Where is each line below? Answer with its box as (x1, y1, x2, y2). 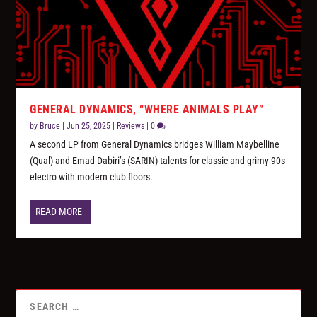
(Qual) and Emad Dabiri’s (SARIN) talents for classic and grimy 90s (30, 155, 286, 167)
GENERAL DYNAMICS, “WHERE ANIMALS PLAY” (30, 103, 264, 117)
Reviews (117, 121, 145, 132)
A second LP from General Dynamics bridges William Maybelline (30, 139, 280, 151)
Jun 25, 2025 (67, 121, 111, 132)
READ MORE (35, 206, 83, 218)
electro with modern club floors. (30, 171, 154, 183)
